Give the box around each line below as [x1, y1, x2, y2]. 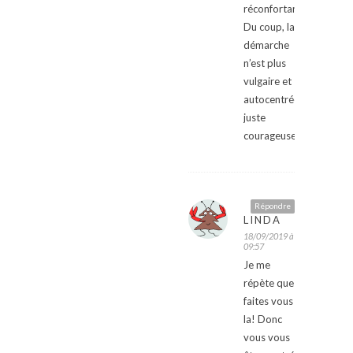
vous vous [243, 331, 290, 344]
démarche [243, 39, 289, 52]
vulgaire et [243, 75, 292, 88]
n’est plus [243, 57, 286, 70]
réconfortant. [243, 2, 304, 16]
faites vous [243, 295, 293, 308]
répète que [243, 277, 294, 290]
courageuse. [243, 129, 299, 143]
